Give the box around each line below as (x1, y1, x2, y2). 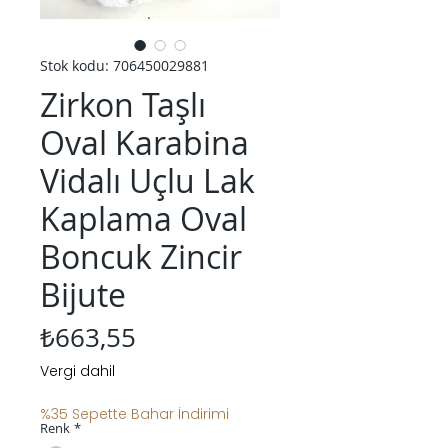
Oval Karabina (40, 121, 249, 165)
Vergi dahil (40, 361, 115, 382)
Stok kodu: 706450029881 (40, 56, 209, 76)
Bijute (40, 273, 126, 317)
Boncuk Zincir (40, 235, 242, 279)
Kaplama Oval (40, 197, 247, 241)
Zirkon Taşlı (40, 83, 206, 127)
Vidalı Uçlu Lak (40, 159, 255, 203)
